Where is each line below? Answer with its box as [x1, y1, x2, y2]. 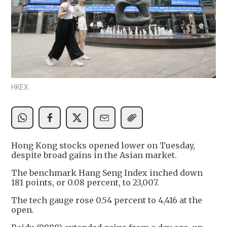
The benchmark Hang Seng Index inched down [11, 168, 203, 178]
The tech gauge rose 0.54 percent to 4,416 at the [11, 195, 202, 206]
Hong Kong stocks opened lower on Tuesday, [11, 140, 195, 151]
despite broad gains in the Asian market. [11, 150, 177, 161]
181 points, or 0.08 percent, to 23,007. [11, 177, 159, 188]
